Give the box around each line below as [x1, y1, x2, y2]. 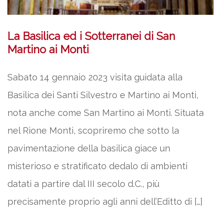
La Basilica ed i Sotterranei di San [7, 30, 175, 43]
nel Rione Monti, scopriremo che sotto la [7, 125, 179, 136]
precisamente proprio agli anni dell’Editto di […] [7, 196, 203, 207]
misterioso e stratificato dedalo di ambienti [7, 161, 187, 172]
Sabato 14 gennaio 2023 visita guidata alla [7, 72, 183, 83]
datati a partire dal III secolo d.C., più [7, 179, 159, 189]
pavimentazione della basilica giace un [7, 143, 170, 154]
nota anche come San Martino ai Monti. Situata [7, 108, 204, 118]
